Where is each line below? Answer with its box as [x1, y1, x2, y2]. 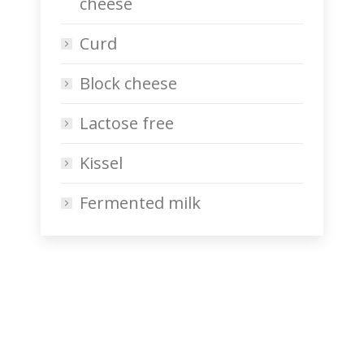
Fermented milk [80, 191, 201, 214]
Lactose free [80, 111, 174, 134]
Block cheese [80, 71, 177, 94]
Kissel [80, 151, 123, 174]
